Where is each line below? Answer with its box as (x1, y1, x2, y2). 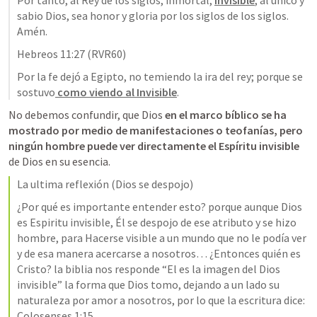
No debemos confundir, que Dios (8, 108, 163, 122)
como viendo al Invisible (55, 85, 177, 99)
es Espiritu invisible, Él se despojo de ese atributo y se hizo (17, 215, 296, 229)
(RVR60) (85, 47, 126, 61)
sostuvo (17, 85, 55, 99)
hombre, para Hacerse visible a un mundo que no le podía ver (17, 231, 306, 245)
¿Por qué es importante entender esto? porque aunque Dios (17, 200, 302, 214)
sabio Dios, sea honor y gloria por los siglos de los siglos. (17, 8, 289, 23)
